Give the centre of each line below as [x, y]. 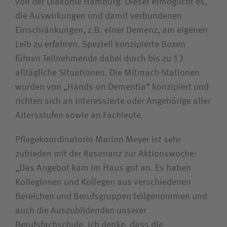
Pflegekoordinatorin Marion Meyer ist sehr [98, 140]
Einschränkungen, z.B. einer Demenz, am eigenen [111, 31]
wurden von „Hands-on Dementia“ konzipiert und [112, 87]
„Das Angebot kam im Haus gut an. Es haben [103, 168]
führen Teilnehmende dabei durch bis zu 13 [99, 59]
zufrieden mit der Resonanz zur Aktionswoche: [106, 154]
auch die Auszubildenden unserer [81, 211]
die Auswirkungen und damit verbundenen [99, 16]
